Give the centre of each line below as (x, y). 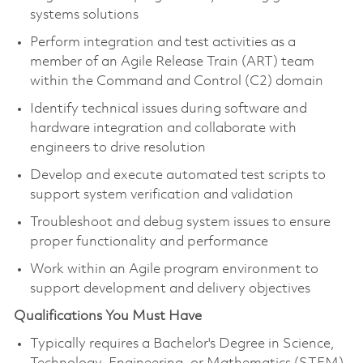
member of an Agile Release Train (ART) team (172, 62)
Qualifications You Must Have (107, 316)
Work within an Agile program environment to (174, 269)
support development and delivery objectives (170, 288)
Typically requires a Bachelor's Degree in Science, (182, 344)
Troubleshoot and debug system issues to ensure (180, 222)
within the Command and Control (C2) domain (176, 81)
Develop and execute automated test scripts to (177, 175)
